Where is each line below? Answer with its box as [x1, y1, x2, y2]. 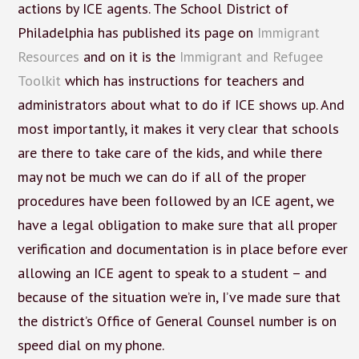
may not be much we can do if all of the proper [17, 167, 306, 186]
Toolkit [17, 71, 61, 90]
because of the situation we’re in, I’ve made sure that [17, 287, 341, 306]
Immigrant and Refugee [179, 46, 323, 66]
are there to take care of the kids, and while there [17, 143, 322, 162]
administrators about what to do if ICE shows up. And [17, 95, 345, 114]
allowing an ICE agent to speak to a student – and [17, 263, 327, 282]
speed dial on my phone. [17, 335, 164, 354]
